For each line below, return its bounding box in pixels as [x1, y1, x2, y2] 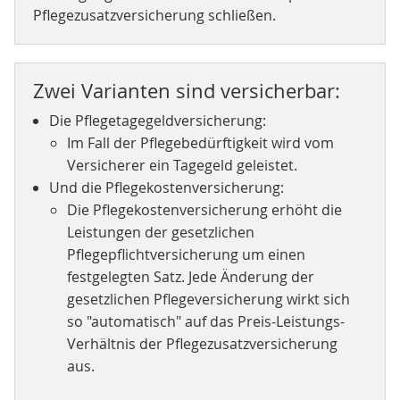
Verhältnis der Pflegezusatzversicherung [66, 334, 337, 354]
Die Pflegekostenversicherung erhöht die [66, 200, 342, 220]
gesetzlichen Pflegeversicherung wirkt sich [66, 289, 350, 309]
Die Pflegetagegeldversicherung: [48, 111, 266, 130]
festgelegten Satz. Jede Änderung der [66, 267, 314, 287]
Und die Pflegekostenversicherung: [48, 178, 284, 197]
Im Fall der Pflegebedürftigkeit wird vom [66, 133, 334, 153]
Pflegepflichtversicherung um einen [66, 245, 305, 264]
